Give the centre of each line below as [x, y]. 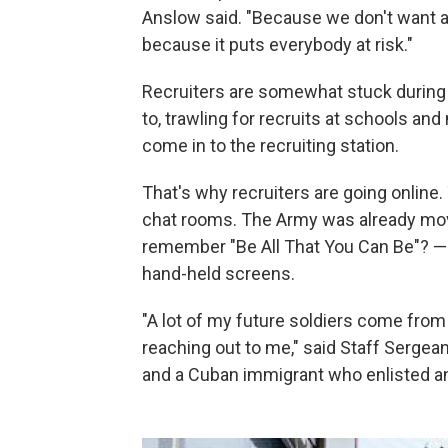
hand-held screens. [218, 273]
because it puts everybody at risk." [277, 44]
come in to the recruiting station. [270, 145]
